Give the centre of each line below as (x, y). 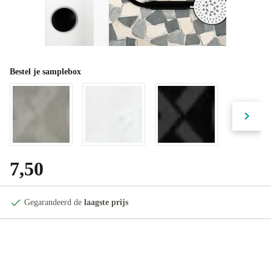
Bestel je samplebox (45, 72)
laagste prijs (106, 203)
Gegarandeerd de (54, 203)
